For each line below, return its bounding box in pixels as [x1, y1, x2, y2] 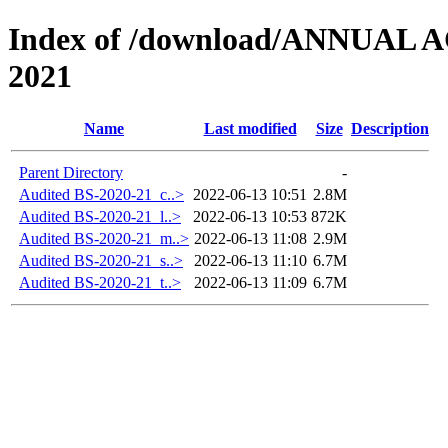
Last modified [203, 119, 297, 137]
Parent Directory [19, 163, 123, 181]
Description [351, 119, 429, 137]
